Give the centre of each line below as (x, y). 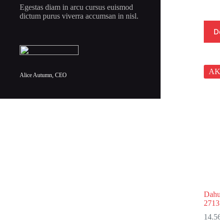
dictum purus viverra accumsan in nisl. (79, 16)
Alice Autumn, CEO (43, 75)
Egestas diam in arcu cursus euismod (76, 7)
